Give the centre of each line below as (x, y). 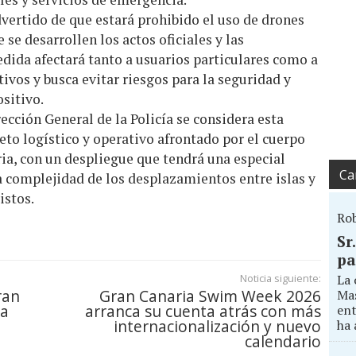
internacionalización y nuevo (217, 327)
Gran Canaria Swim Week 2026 (210, 296)
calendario (283, 342)
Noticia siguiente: (281, 279)
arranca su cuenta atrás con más (203, 311)
